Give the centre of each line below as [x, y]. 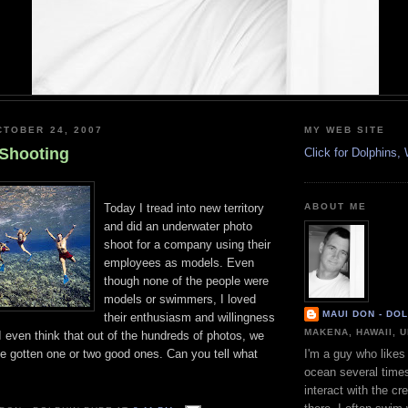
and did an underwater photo [178, 226]
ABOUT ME [336, 207]
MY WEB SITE [345, 130]
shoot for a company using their [187, 244]
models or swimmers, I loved [180, 299]
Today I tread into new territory [184, 208]
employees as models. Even [179, 262]
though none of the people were [186, 280]
